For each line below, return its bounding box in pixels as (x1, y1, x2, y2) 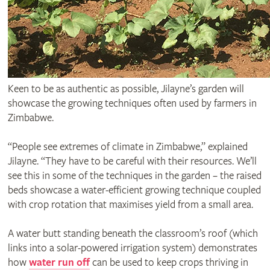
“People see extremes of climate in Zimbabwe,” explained (7, 140, 248, 153)
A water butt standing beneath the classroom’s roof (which (7, 227, 258, 240)
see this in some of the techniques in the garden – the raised (7, 169, 262, 182)
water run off (28, 256, 90, 269)
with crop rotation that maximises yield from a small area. (7, 198, 253, 211)
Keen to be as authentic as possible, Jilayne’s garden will (7, 82, 244, 95)
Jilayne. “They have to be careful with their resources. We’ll (7, 154, 257, 168)
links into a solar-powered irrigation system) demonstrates (7, 241, 257, 254)
